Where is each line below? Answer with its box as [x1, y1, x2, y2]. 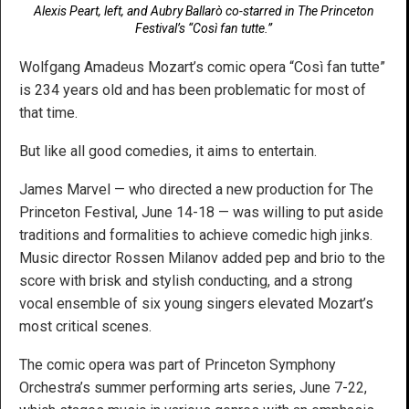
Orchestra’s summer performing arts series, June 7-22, [19, 379, 367, 397]
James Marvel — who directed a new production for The [19, 181, 373, 199]
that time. [19, 104, 78, 122]
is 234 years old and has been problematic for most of [19, 81, 366, 100]
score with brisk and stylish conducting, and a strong [19, 272, 352, 290]
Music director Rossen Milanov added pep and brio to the [19, 249, 385, 267]
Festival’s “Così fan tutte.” [135, 21, 272, 37]
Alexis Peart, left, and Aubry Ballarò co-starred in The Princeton [33, 4, 374, 19]
